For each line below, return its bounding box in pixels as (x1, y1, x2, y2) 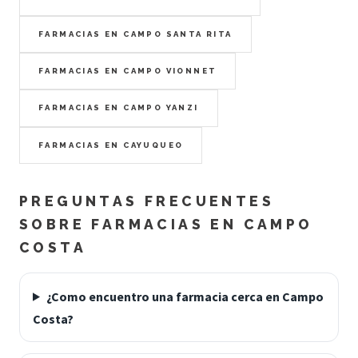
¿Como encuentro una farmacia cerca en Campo (46, 288, 324, 304)
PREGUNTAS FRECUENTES (19, 192, 274, 209)
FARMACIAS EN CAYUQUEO (38, 140, 184, 149)
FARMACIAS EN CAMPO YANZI (38, 103, 199, 113)
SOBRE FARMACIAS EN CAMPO (19, 215, 313, 233)
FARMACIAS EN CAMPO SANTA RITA (38, 30, 233, 39)
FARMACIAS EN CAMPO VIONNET (38, 66, 217, 76)
